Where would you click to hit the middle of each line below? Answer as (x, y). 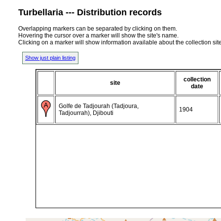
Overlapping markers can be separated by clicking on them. (98, 28)
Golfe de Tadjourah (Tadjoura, (99, 106)
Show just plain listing (50, 57)
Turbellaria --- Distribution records (90, 12)
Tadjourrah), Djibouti (86, 113)
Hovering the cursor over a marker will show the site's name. (98, 35)
